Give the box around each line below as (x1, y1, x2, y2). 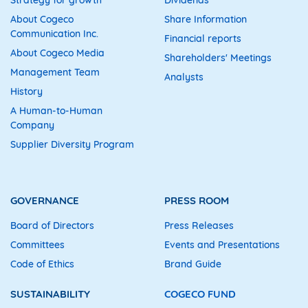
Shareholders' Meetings (164, 51, 272, 64)
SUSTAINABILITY (10, 287, 90, 301)
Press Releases (164, 219, 234, 232)
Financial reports (164, 32, 241, 45)
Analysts (164, 70, 203, 83)
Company (10, 118, 54, 131)
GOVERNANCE (10, 193, 79, 207)
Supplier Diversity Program (10, 137, 134, 151)
